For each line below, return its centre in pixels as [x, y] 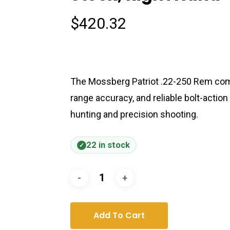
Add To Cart [119, 216]
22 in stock [108, 145]
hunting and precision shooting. [134, 114]
